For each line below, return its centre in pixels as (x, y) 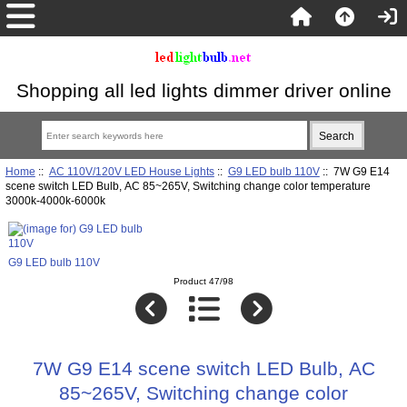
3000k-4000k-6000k (55, 200)
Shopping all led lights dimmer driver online (203, 90)
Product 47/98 (203, 282)
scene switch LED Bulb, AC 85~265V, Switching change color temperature (188, 185)
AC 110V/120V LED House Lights (131, 171)
